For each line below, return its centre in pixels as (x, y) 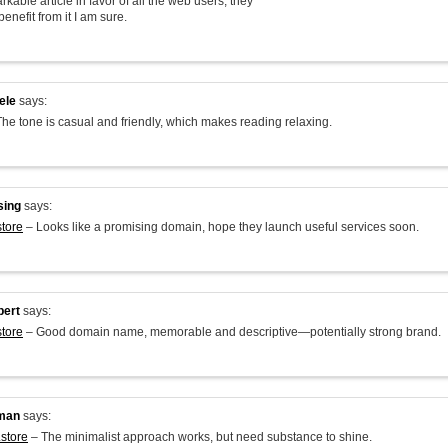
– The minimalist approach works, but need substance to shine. (200, 437)
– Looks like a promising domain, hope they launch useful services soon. (221, 227)
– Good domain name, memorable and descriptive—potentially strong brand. (232, 332)
